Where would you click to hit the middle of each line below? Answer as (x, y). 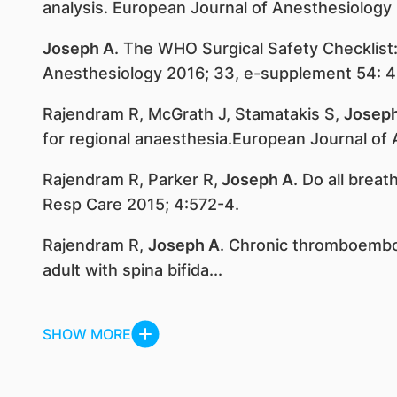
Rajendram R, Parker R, (130, 179)
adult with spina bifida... (132, 270)
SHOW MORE (86, 334)
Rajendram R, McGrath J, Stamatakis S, (193, 114)
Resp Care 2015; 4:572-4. (140, 204)
